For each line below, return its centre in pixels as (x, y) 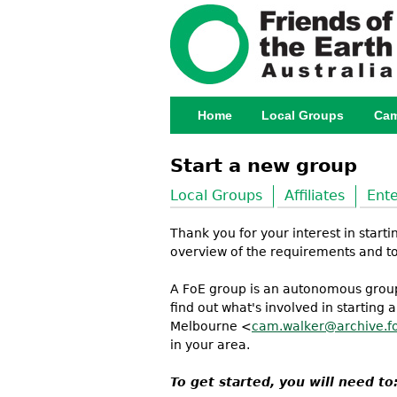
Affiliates (315, 195)
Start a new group (264, 166)
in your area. (210, 345)
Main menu (220, 125)
